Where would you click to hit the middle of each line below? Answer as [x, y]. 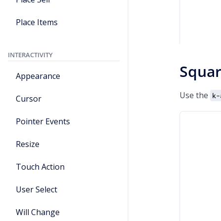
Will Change [38, 212]
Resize [28, 144]
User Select [37, 189]
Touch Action [40, 167]
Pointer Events [43, 121]
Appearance [38, 76]
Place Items [37, 22]
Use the [195, 95]
